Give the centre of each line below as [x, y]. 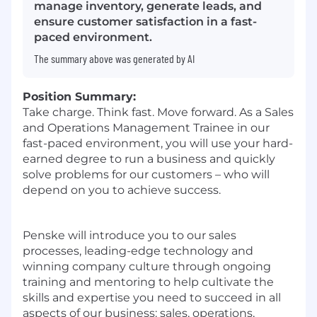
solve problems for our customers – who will [146, 175]
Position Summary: [79, 97]
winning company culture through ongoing [147, 267]
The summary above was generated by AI [114, 59]
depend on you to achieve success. [122, 190]
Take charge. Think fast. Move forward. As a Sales [158, 113]
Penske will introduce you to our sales [129, 236]
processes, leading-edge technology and [138, 251]
